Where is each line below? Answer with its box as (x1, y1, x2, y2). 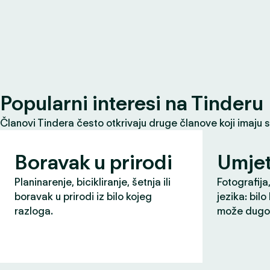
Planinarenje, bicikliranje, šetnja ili (14, 176, 171, 188)
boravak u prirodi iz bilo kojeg (14, 190, 152, 202)
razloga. (14, 205, 53, 217)
